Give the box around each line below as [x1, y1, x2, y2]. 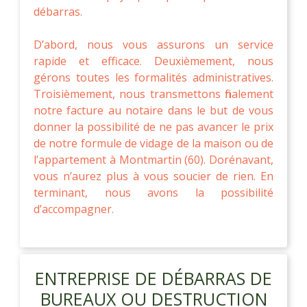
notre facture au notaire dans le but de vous [34, 102, 273, 118]
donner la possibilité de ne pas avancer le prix [34, 119, 273, 134]
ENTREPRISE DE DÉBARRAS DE [35, 266, 272, 290]
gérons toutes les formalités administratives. [34, 69, 273, 85]
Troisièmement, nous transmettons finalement [34, 86, 273, 101]
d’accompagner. [34, 201, 114, 217]
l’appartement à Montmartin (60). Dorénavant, [34, 151, 273, 167]
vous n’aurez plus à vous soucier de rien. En [34, 168, 273, 184]
